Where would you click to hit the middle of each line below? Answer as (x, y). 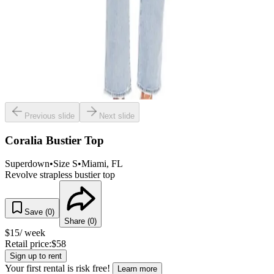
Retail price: (28, 244)
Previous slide (50, 116)
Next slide (117, 116)
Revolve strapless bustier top (60, 175)
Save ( (36, 212)
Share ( (77, 221)
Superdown (27, 164)
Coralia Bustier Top (54, 140)
